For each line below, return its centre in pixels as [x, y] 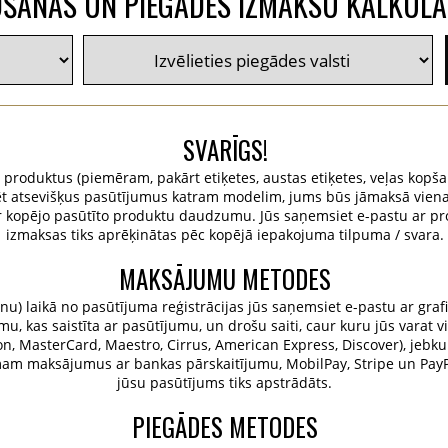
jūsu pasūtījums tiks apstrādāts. [225, 382]
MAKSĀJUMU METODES [225, 278]
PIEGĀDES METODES [225, 426]
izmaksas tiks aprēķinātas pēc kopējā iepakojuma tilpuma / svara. [224, 234]
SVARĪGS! [225, 149]
